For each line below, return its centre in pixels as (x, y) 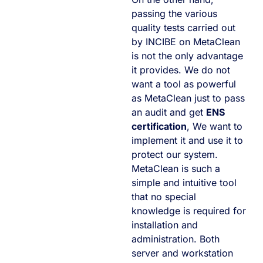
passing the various (174, 13)
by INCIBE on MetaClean (186, 41)
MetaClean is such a (176, 168)
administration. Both (176, 239)
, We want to (215, 126)
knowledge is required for (189, 210)
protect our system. (175, 154)
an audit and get (169, 112)
